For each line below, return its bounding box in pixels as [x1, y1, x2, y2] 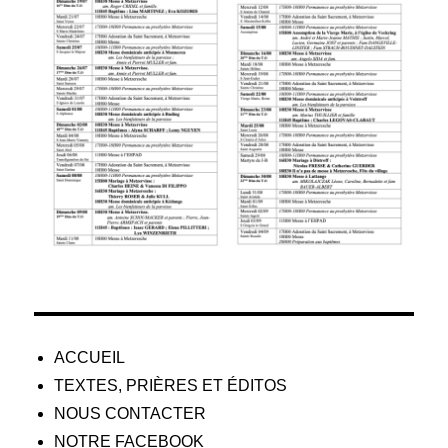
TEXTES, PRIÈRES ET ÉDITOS [54, 376, 288, 394]
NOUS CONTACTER [54, 404, 207, 422]
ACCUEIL [54, 348, 126, 366]
